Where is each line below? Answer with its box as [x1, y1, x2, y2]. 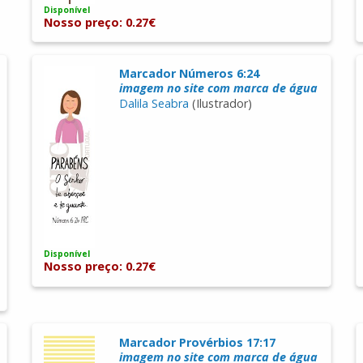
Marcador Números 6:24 [118, 66, 259, 81]
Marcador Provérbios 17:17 [118, 334, 275, 350]
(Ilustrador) [188, 96, 252, 111]
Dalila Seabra [118, 96, 189, 111]
